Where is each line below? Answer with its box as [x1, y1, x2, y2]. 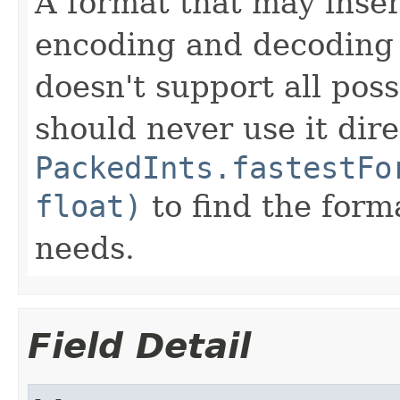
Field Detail [28, 325, 251, 366]
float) [35, 187, 142, 224]
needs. [35, 229, 135, 266]
